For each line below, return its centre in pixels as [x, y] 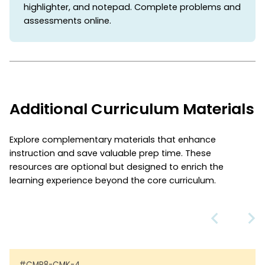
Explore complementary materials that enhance [113, 139]
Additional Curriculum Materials [132, 109]
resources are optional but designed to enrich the [117, 167]
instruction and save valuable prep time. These [110, 153]
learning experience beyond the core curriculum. [113, 180]
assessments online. [67, 20]
